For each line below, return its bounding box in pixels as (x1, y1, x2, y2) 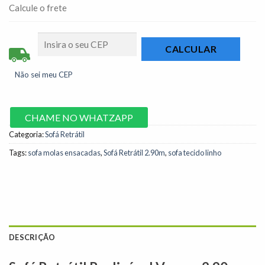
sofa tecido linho (168, 147, 221, 157)
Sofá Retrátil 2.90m (104, 147, 165, 157)
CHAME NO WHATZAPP (25, 111, 133, 123)
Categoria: (9, 129, 45, 139)
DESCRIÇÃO (9, 232, 56, 242)
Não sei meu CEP (15, 69, 73, 79)
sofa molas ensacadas (28, 147, 101, 157)
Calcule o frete (9, 2, 67, 14)
